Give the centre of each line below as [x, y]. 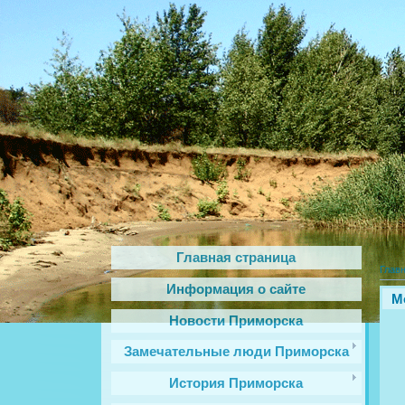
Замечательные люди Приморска [236, 352]
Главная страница [236, 258]
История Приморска [236, 384]
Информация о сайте [236, 289]
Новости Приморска [236, 320]
